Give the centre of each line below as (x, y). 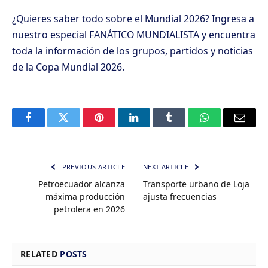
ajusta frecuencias (180, 196)
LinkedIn (153, 127)
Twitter (78, 127)
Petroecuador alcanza (82, 184)
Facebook (48, 127)
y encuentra (227, 34)
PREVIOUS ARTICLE (92, 166)
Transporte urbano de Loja (196, 184)
